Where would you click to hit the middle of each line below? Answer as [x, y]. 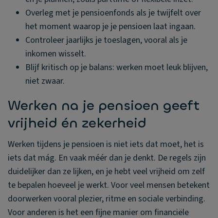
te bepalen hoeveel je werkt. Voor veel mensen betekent [109, 185]
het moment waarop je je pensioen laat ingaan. [110, 27]
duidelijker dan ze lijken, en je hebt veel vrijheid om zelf [106, 172]
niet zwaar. [45, 81]
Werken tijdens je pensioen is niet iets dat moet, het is [106, 144]
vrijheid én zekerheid [77, 123]
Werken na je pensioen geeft [104, 106]
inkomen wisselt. [56, 54]
